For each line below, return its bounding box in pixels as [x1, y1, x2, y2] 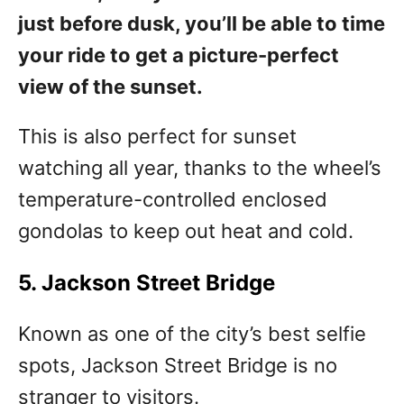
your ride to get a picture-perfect [18, 43, 339, 68]
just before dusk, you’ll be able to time [18, 12, 385, 36]
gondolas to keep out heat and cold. [18, 219, 353, 243]
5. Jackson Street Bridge [18, 270, 275, 297]
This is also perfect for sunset [18, 124, 297, 149]
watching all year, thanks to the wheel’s [18, 156, 381, 180]
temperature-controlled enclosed [18, 188, 327, 212]
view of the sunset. [18, 75, 203, 99]
